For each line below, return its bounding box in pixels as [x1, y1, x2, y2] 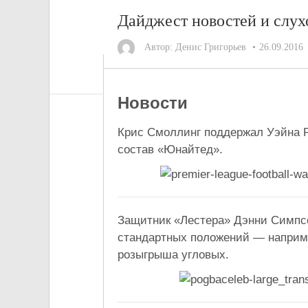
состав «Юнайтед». [118, 143, 223, 156]
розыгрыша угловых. [118, 248, 229, 262]
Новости [118, 93, 188, 112]
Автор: [142, 42, 175, 52]
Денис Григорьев [175, 42, 246, 52]
